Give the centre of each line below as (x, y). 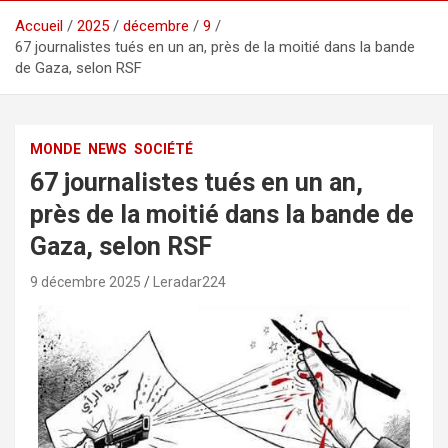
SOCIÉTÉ (163, 148)
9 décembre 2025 (85, 281)
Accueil (39, 25)
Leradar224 (189, 281)
